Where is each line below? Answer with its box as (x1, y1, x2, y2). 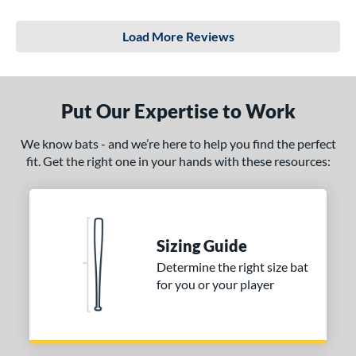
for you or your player (157, 277, 274, 292)
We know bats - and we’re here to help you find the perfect (20, 136, 336, 151)
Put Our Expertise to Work (60, 99, 296, 122)
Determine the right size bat (157, 259, 308, 274)
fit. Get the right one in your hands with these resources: (25, 153, 331, 168)
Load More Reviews (122, 29, 234, 44)
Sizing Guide (157, 236, 247, 255)
